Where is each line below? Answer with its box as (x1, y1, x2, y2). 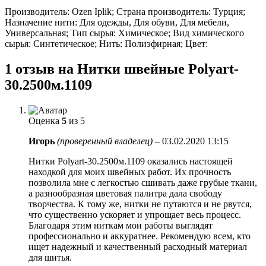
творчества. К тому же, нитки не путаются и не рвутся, (28, 198, 252, 209)
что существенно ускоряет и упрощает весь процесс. (28, 209, 241, 220)
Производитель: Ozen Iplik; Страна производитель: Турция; (5, 7, 245, 17)
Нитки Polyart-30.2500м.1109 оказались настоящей (28, 156, 233, 166)
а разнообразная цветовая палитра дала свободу (28, 188, 222, 198)
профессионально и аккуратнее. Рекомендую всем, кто (28, 230, 251, 241)
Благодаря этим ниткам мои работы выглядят (28, 220, 213, 230)
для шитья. (28, 252, 72, 262)
